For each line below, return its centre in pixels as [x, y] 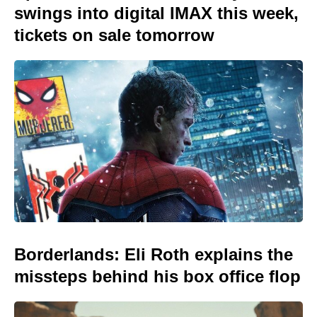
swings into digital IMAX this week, [156, 13]
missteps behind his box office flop [157, 277]
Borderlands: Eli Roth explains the [154, 255]
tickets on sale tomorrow [114, 35]
